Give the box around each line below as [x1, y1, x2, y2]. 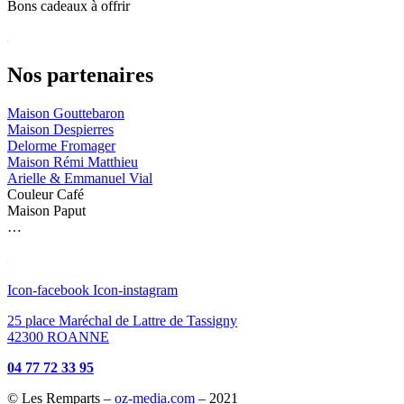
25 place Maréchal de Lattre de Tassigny [7, 312, 237, 328]
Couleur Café [7, 186, 84, 202]
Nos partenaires [7, 62, 153, 87]
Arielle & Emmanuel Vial [7, 170, 152, 186]
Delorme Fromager [7, 137, 115, 153]
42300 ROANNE [7, 328, 109, 344]
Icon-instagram [93, 281, 178, 298]
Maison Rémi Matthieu [7, 153, 138, 170]
